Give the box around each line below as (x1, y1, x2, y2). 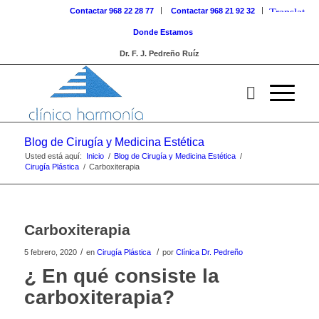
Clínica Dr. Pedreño (175, 248, 243, 256)
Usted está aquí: (24, 152, 82, 160)
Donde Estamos (132, 28, 193, 36)
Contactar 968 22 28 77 (70, 6, 155, 15)
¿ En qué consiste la (23, 265, 219, 287)
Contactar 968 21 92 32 (171, 6, 256, 15)
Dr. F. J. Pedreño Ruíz (119, 49, 199, 58)
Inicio (85, 152, 104, 160)
